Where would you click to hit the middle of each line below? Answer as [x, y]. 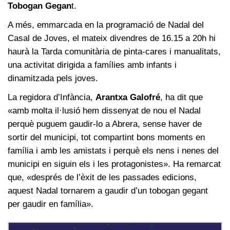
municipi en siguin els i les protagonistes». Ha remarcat [114, 164]
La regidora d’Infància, [52, 97]
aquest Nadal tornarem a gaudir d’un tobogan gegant [108, 190]
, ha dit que [181, 97]
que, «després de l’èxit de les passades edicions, [102, 177]
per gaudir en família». [51, 204]
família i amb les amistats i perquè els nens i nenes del [113, 150]
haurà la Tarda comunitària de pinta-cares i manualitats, [114, 51]
